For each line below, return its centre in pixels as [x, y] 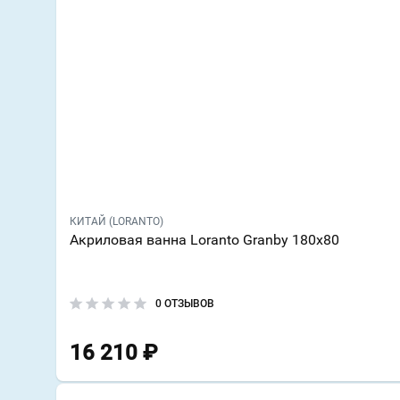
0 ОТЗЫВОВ [185, 304]
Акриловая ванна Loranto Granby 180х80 [204, 240]
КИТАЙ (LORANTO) [117, 222]
